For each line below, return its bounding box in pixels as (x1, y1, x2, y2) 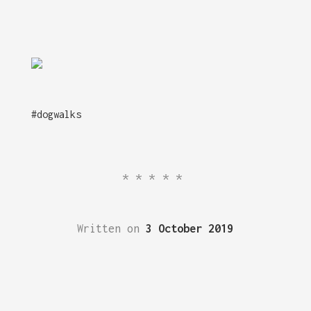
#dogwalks (31, 108, 81, 121)
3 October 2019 (146, 222, 234, 235)
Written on (77, 222, 146, 235)
